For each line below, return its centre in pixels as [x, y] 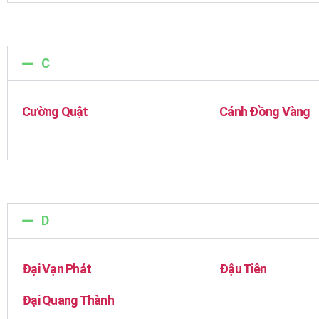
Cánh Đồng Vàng [265, 111]
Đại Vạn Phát [57, 269]
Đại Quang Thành [68, 300]
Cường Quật [55, 111]
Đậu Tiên [243, 269]
